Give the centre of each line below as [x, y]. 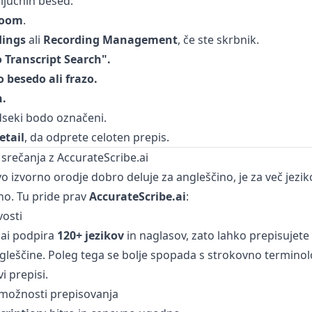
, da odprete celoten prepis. [96, 137]
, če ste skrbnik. [218, 40]
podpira [33, 235]
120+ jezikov [90, 235]
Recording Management [110, 40]
